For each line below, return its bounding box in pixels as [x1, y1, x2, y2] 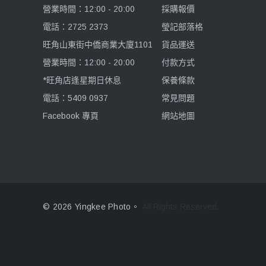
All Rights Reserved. [141, 202, 219, 212]
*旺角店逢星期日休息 [43, 75, 121, 85]
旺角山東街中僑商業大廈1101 [43, 39, 153, 49]
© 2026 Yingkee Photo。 [43, 202, 140, 212]
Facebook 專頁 [43, 110, 99, 121]
